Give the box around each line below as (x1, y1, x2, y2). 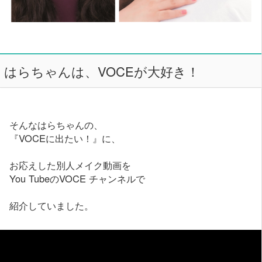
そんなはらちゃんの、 (9, 118, 104, 132)
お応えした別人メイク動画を (9, 158, 132, 173)
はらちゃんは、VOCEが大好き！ (4, 61, 199, 80)
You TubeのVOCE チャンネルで (9, 171, 146, 186)
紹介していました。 (9, 198, 94, 213)
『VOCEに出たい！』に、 (9, 131, 121, 146)
